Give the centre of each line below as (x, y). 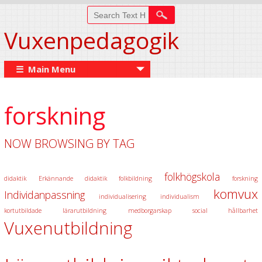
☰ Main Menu (45, 69)
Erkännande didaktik (73, 178)
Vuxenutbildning (68, 228)
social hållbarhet (225, 211)
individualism (180, 196)
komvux (236, 194)
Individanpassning (44, 195)
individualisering (122, 196)
